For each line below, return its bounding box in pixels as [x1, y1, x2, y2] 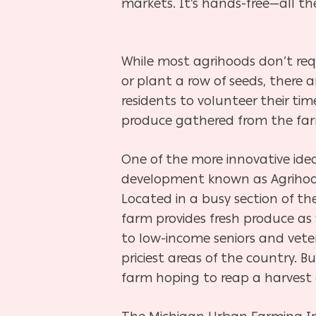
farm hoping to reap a [121, 269, 265, 286]
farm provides [121, 210, 209, 226]
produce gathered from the [121, 112, 296, 128]
